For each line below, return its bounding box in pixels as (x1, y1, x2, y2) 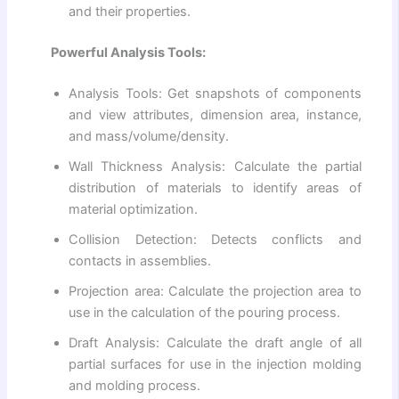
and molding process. (69, 378, 201, 395)
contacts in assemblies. (69, 253, 212, 270)
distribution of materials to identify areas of (69, 180, 362, 197)
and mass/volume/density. (69, 128, 230, 145)
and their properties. (69, 4, 191, 20)
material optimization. (69, 201, 199, 218)
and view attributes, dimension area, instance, (69, 107, 362, 124)
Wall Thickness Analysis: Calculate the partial (69, 159, 362, 175)
